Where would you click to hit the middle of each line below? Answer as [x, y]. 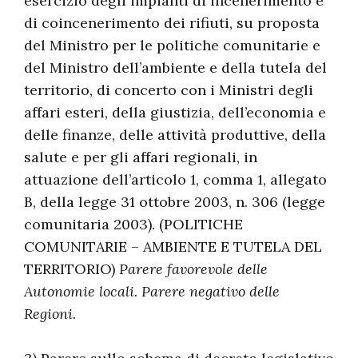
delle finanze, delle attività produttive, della [175, 135]
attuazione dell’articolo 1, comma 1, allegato [175, 179]
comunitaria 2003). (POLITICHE [133, 224]
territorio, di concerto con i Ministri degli [169, 90]
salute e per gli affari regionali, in [141, 157]
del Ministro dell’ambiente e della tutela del [175, 68]
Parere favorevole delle [193, 269]
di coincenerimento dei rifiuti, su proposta [172, 23]
